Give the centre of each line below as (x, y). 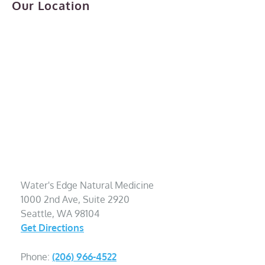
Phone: (36, 257)
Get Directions (52, 228)
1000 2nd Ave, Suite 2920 (75, 199)
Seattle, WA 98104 (60, 214)
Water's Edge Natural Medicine (87, 185)
